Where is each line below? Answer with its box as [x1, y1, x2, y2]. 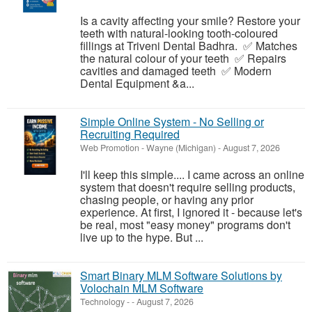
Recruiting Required [80, 126, 180, 143]
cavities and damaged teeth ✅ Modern [80, 63, 272, 79]
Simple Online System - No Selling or [80, 114, 264, 130]
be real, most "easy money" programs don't [80, 217, 290, 233]
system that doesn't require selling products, [80, 179, 295, 196]
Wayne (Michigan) [146, 141, 216, 155]
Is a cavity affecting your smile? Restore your [80, 13, 300, 29]
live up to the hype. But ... [80, 229, 203, 246]
